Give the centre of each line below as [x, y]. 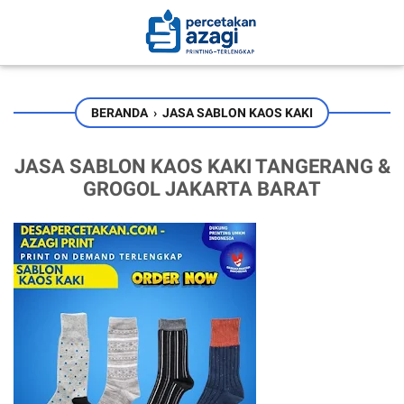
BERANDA [119, 113]
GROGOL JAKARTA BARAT [202, 189]
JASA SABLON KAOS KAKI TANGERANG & [202, 166]
